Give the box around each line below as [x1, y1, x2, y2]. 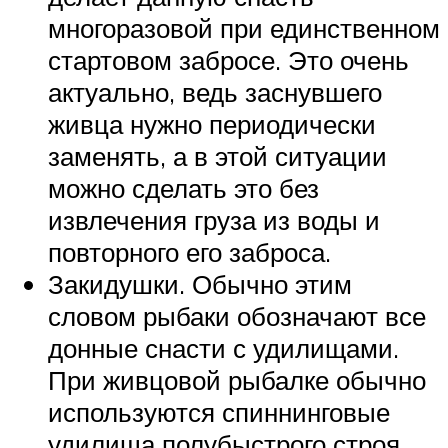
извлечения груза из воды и [48, 204, 380, 237]
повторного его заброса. [48, 236, 331, 269]
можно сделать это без [48, 172, 319, 205]
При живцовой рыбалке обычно [48, 364, 426, 397]
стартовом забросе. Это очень [48, 44, 409, 77]
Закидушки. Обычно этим [48, 268, 352, 301]
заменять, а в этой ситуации [48, 140, 387, 173]
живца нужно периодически [48, 108, 376, 141]
